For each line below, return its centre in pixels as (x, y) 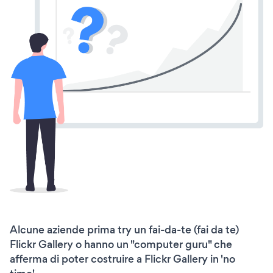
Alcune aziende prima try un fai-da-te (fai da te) (124, 229)
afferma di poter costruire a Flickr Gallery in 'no (122, 259)
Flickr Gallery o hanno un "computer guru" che (121, 244)
